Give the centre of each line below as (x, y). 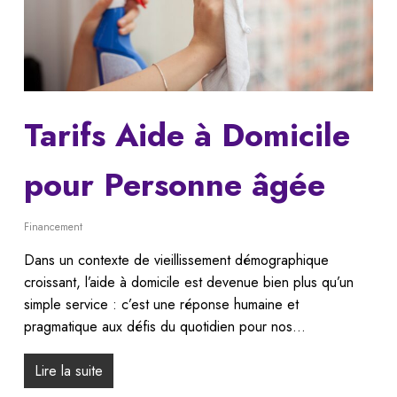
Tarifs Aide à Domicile (187, 136)
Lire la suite (68, 371)
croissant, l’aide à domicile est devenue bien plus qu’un (188, 283)
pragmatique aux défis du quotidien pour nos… (164, 327)
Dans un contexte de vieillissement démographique (176, 261)
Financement (53, 227)
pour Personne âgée (174, 185)
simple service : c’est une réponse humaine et (161, 305)
